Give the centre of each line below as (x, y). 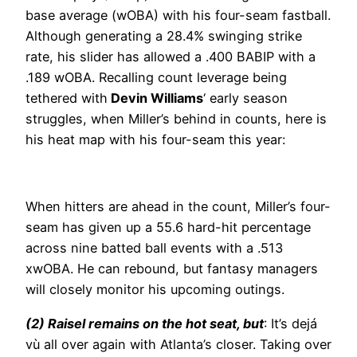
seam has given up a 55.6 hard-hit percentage (168, 228)
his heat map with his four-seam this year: (155, 139)
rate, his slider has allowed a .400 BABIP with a (171, 56)
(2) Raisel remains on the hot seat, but (145, 323)
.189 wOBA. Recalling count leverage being (156, 77)
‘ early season (245, 98)
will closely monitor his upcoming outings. (155, 290)
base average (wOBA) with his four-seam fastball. (178, 15)
